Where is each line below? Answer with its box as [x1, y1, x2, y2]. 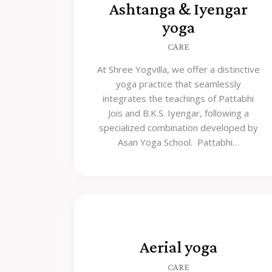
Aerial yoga [139, 237, 217, 257]
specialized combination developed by [98, 121, 258, 134]
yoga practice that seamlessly [115, 77, 241, 90]
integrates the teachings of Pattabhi [103, 92, 254, 104]
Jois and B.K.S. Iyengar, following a [107, 106, 249, 119]
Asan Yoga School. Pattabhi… [117, 135, 239, 148]
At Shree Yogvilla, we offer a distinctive [97, 63, 260, 75]
